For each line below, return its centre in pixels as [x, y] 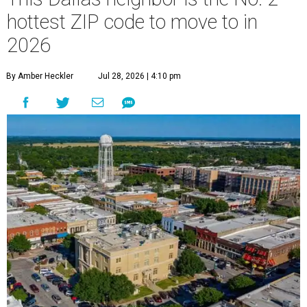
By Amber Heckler [40, 76]
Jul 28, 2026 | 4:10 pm [139, 76]
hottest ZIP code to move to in [132, 22]
